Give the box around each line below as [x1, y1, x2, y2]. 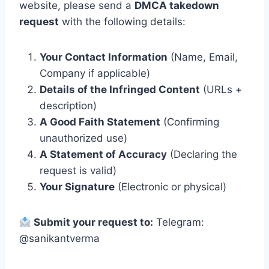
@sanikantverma [19, 232, 100, 244]
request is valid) [40, 165, 116, 177]
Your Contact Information [40, 51, 168, 63]
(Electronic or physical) [115, 181, 226, 193]
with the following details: [59, 16, 186, 28]
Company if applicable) [40, 67, 150, 79]
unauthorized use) [40, 132, 127, 144]
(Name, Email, [168, 51, 238, 63]
